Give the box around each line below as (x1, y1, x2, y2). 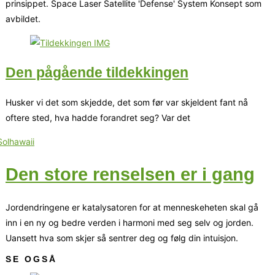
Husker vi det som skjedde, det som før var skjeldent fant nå (6, 97, 248, 108)
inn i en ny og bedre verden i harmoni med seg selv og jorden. (6, 217, 254, 228)
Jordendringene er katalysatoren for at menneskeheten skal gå (6, 202, 258, 213)
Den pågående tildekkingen (6, 64, 188, 80)
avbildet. (6, 13, 41, 24)
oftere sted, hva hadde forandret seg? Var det (6, 112, 190, 123)
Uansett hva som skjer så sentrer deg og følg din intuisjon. (6, 233, 238, 244)
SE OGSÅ (6, 254, 57, 265)
